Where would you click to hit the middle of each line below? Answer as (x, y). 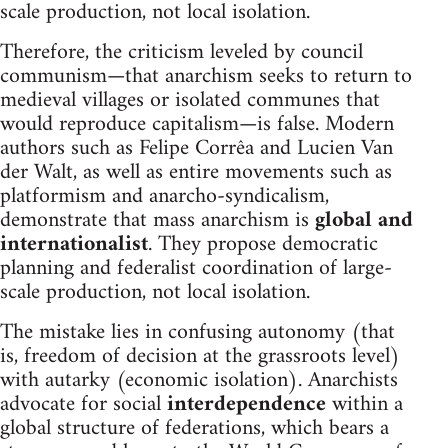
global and (364, 220)
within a (364, 404)
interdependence (246, 404)
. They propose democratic (263, 244)
